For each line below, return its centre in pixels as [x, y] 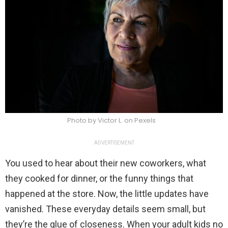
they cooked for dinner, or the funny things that [99, 178]
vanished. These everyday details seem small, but [105, 209]
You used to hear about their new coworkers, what [106, 163]
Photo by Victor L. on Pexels [111, 120]
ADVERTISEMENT [114, 142]
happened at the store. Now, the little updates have [107, 193]
